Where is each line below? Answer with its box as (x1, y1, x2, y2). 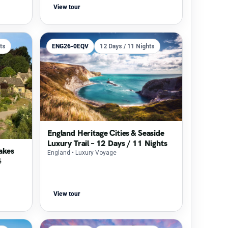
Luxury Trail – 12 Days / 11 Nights (47, 138, 167, 149)
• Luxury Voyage (72, 149, 117, 157)
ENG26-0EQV (52, 43, 89, 50)
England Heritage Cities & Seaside (47, 128, 164, 139)
